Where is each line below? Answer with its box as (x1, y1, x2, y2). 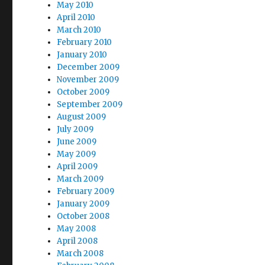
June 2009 (57, 136, 97, 147)
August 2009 (57, 111, 106, 122)
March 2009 (57, 173, 104, 184)
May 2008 (57, 223, 96, 234)
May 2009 (57, 148, 96, 159)
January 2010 (57, 49, 108, 60)
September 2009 (57, 99, 123, 109)
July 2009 (57, 124, 94, 134)
